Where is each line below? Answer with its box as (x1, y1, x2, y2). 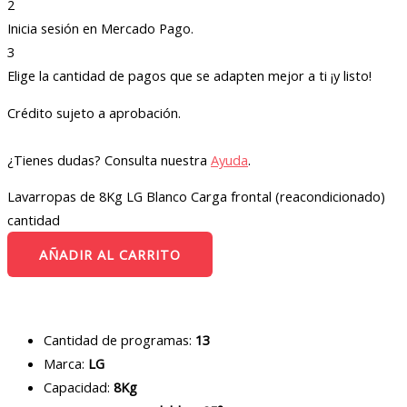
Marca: (44, 353, 88, 372)
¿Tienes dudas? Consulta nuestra (7, 150, 211, 169)
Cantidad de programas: (44, 330, 195, 349)
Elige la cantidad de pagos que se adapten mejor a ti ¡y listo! (7, 66, 372, 85)
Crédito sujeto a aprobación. (7, 103, 181, 122)
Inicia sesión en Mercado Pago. (7, 19, 194, 38)
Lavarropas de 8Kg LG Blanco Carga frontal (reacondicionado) (7, 187, 385, 206)
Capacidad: (44, 377, 114, 396)
